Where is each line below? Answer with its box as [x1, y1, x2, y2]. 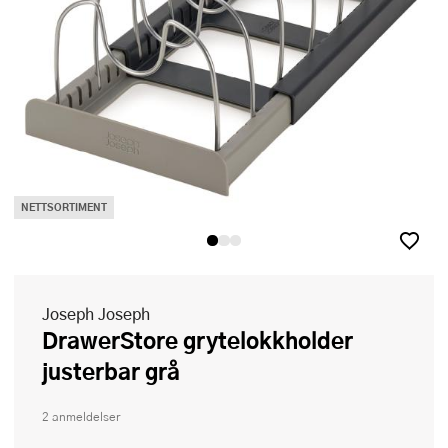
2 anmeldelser [42, 408, 120, 426]
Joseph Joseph [42, 302, 150, 326]
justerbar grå [42, 354, 180, 389]
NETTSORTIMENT [21, 200, 107, 215]
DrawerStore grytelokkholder [42, 323, 58, 358]
